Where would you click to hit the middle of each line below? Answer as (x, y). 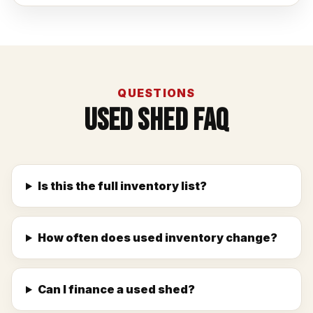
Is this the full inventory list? (122, 186)
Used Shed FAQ (156, 121)
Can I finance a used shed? (116, 289)
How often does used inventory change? (157, 238)
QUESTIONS (156, 93)
